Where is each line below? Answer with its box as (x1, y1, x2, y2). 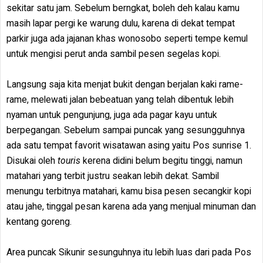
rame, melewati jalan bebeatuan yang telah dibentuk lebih (6, 94, 234, 106)
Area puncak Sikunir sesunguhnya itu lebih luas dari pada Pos (6, 247, 251, 258)
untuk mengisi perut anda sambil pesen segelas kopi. (6, 48, 221, 60)
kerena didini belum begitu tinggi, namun (83, 155, 242, 167)
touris (58, 155, 83, 167)
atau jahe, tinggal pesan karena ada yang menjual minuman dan (6, 201, 256, 213)
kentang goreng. (6, 216, 72, 228)
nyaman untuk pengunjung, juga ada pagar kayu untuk (6, 109, 217, 121)
